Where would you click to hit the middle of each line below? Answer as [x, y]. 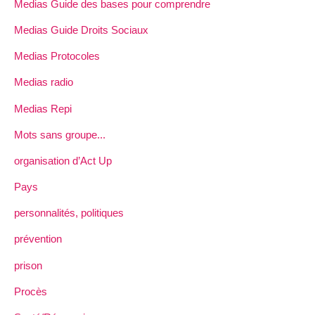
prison [28, 265]
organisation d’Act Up [63, 160]
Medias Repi [43, 108]
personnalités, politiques [69, 213]
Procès [31, 291]
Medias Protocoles [57, 56]
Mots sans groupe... [60, 134]
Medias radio [44, 82]
